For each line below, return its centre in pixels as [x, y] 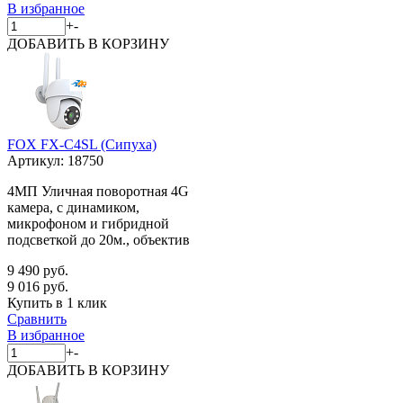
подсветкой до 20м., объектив [99, 239]
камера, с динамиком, [73, 207]
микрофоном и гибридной [88, 223]
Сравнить [37, 318]
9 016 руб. [38, 286]
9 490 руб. [38, 270]
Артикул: [37, 160]
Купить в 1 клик [57, 302]
